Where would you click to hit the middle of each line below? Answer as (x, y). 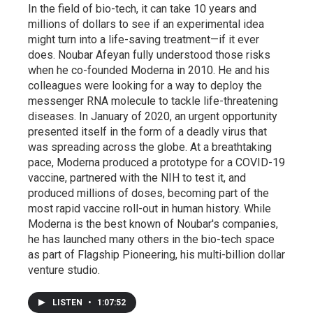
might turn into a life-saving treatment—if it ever (144, 40)
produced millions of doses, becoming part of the (148, 194)
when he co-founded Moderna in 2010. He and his (149, 71)
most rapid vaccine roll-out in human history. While (150, 209)
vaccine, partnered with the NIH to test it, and (137, 178)
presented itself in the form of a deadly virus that (147, 132)
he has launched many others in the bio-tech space (151, 240)
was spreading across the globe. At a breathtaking (150, 147)
